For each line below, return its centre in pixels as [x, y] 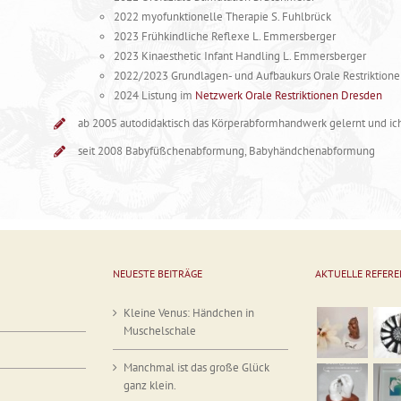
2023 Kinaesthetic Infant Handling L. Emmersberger [239, 56]
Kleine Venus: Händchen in [189, 312]
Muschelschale [160, 330]
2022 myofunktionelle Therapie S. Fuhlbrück [222, 17]
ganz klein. [150, 385]
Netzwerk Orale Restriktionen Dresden [288, 96]
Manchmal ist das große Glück [196, 367]
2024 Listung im [154, 96]
